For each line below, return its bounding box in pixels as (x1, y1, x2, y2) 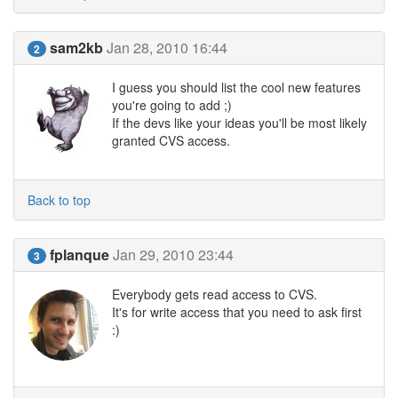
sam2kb (50, 37, 103, 58)
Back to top (28, 191, 91, 209)
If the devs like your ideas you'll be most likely (112, 114, 367, 131)
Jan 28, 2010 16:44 (107, 37, 227, 58)
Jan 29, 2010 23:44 (113, 244, 234, 265)
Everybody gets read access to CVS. (112, 285, 317, 303)
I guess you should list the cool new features (112, 78, 361, 96)
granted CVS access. (112, 131, 230, 149)
